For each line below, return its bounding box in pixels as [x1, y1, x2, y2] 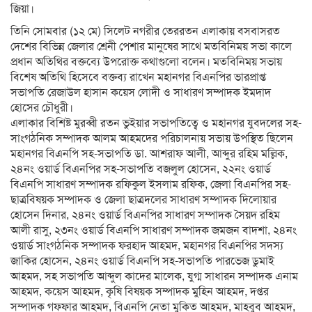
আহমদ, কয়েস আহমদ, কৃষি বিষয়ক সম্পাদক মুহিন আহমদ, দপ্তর [10, 285, 269, 299]
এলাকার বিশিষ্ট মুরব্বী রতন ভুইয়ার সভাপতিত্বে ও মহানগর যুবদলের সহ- [10, 116, 302, 130]
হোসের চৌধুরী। [10, 101, 73, 115]
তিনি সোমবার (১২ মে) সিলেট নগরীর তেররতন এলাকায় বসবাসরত [10, 24, 280, 38]
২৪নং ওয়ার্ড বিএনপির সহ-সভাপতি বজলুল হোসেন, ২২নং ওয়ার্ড [10, 162, 271, 176]
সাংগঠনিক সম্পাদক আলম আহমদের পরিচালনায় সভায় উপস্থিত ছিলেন [10, 132, 293, 146]
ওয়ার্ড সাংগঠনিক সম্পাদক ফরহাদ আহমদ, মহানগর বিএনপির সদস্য [10, 239, 283, 253]
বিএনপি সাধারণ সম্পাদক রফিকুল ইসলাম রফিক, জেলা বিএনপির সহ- [10, 178, 291, 192]
